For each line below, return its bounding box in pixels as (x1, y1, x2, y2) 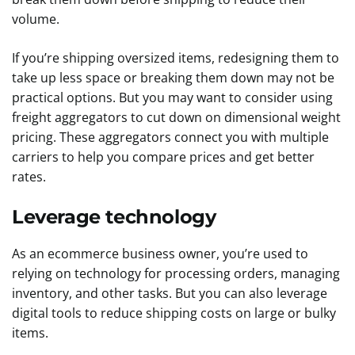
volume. (12, 10, 63, 28)
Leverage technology (12, 205, 221, 228)
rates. (12, 168, 49, 185)
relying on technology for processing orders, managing (12, 265, 340, 282)
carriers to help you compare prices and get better (12, 148, 315, 166)
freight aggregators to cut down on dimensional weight (12, 109, 341, 126)
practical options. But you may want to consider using (12, 89, 333, 106)
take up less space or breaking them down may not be (12, 69, 334, 86)
